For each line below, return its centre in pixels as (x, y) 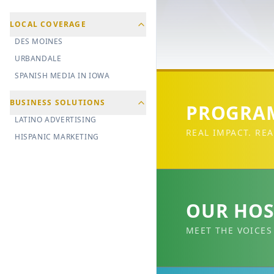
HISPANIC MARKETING (57, 137)
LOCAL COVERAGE (48, 24)
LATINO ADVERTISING (56, 120)
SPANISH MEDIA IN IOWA (62, 76)
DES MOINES (39, 42)
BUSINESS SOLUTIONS (58, 103)
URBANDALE (38, 59)
